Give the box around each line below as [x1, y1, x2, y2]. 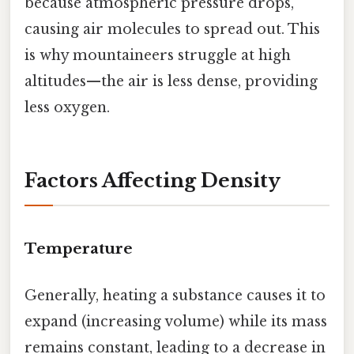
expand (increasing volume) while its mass [24, 313, 327, 331]
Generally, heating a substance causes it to [24, 287, 326, 305]
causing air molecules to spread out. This [24, 21, 320, 39]
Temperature [24, 239, 133, 258]
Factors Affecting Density [24, 169, 281, 193]
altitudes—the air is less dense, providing [24, 73, 318, 91]
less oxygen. [24, 99, 110, 117]
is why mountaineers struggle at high [24, 47, 291, 65]
